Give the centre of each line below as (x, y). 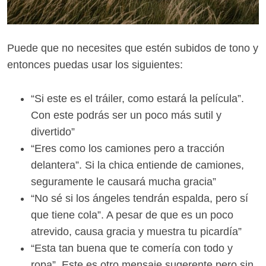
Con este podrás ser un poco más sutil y (126, 115)
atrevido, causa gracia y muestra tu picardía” (136, 231)
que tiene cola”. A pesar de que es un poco (132, 215)
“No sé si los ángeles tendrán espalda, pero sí (140, 198)
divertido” (53, 132)
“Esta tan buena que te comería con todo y (132, 248)
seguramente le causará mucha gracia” (123, 181)
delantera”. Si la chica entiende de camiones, (137, 165)
